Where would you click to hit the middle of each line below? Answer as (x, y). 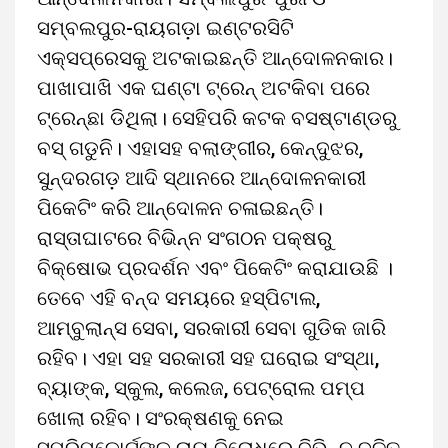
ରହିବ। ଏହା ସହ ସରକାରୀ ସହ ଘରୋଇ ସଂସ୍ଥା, (208, 358)
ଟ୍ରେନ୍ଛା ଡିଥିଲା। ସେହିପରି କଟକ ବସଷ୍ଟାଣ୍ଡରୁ (217, 118)
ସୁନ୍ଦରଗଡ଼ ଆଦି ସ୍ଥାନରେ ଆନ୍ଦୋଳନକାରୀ (201, 178)
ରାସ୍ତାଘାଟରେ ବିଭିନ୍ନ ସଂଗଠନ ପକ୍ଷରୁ (184, 238)
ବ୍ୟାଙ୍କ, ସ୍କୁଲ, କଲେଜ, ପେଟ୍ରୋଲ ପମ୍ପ (201, 388)
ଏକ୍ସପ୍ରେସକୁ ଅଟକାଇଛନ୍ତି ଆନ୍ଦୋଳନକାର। (215, 58)
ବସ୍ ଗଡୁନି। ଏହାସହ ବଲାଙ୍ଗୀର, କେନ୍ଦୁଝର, (200, 148)
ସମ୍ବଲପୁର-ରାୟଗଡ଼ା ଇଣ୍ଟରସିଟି (165, 28)
